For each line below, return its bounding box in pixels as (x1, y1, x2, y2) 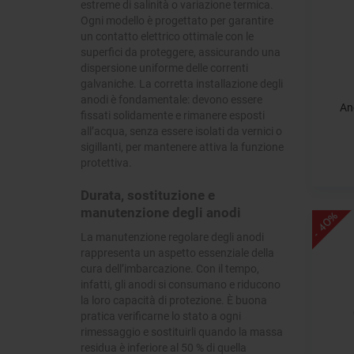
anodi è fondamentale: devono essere (81, 92, 262, 107)
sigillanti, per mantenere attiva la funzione (81, 139, 284, 155)
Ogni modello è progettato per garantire (81, 13, 273, 28)
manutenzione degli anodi (81, 203, 241, 222)
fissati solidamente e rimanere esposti (81, 107, 265, 123)
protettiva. (81, 155, 132, 171)
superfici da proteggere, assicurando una (81, 44, 281, 60)
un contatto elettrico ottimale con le (81, 28, 254, 44)
